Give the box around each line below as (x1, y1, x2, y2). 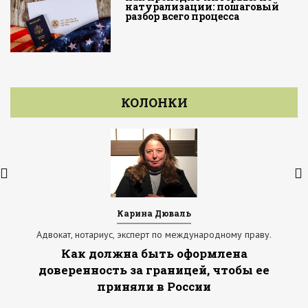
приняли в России (97, 278, 211, 295)
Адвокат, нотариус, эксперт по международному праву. (36, 228, 272, 241)
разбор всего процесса (125, 10, 240, 23)
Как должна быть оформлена (60, 245, 247, 262)
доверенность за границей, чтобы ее (38, 262, 269, 278)
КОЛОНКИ (120, 93, 188, 111)
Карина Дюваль (117, 208, 191, 219)
